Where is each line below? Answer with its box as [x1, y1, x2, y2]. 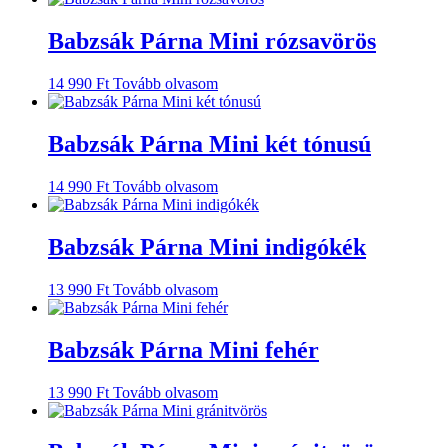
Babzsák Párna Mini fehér [48, 336, 319, 363]
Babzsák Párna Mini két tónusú [48, 131, 371, 158]
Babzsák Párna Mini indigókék [48, 233, 366, 260]
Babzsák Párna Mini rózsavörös [48, 28, 376, 55]
